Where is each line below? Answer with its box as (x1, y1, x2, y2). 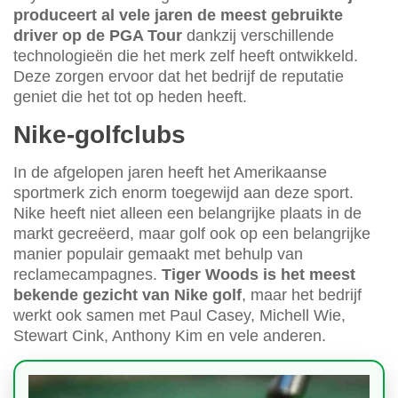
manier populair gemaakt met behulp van (13, 245, 303, 264)
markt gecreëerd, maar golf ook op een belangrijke (13, 225, 370, 243)
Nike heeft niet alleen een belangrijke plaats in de (13, 204, 362, 223)
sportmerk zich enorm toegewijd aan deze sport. (13, 184, 354, 203)
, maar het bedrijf (242, 286, 362, 305)
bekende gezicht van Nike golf (13, 286, 242, 305)
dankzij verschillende (182, 27, 334, 45)
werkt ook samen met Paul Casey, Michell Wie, (13, 306, 346, 325)
